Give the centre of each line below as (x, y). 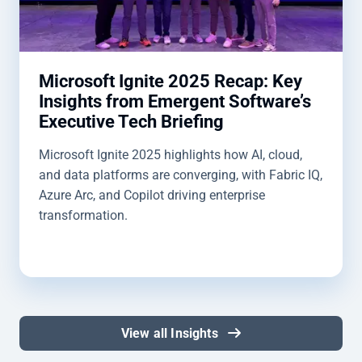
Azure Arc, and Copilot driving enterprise (152, 195)
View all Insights (171, 333)
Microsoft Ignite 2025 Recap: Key (170, 81)
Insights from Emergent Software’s (175, 101)
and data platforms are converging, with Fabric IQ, (181, 175)
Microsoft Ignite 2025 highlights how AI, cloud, (170, 155)
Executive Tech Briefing (131, 122)
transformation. (83, 215)
